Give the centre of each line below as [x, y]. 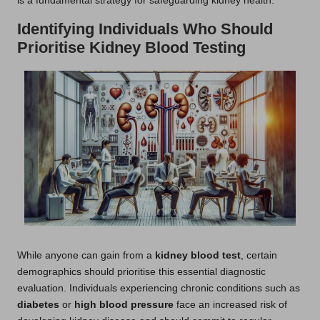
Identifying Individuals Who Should [145, 29]
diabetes [38, 305]
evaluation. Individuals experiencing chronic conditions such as [159, 289]
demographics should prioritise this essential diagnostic [141, 272]
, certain [259, 256]
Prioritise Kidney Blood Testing [131, 47]
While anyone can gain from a [86, 256]
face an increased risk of [230, 305]
